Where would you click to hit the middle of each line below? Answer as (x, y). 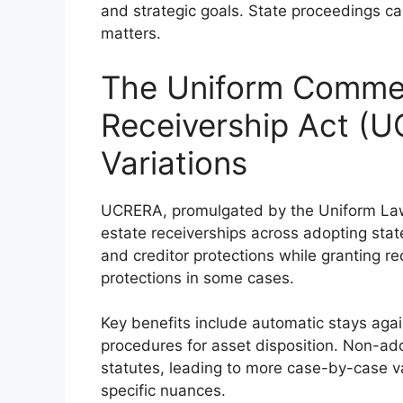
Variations (174, 162)
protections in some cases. (197, 278)
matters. (131, 33)
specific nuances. (163, 390)
